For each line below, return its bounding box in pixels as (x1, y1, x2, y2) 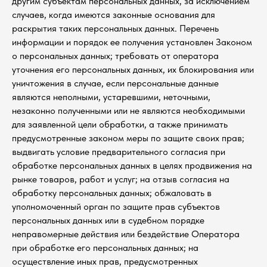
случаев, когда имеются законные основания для (12, 9, 215, 20)
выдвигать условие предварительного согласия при (12, 146, 225, 157)
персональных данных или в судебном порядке (12, 215, 204, 226)
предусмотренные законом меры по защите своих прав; (12, 132, 244, 144)
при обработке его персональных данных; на (12, 242, 198, 253)
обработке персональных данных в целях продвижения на (12, 160, 252, 171)
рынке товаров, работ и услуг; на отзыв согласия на (12, 173, 229, 185)
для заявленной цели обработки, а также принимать (12, 119, 228, 130)
